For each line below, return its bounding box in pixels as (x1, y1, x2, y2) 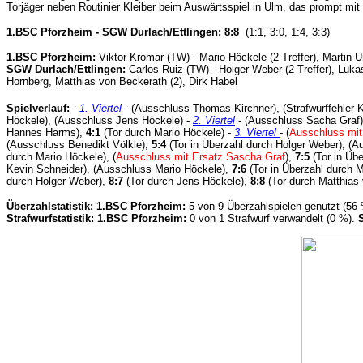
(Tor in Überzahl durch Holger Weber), (166, 138, 348, 151)
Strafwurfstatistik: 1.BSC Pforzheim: (6, 211, 186, 224)
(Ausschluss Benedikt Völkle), (6, 138, 152, 151)
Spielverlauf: (6, 101, 70, 114)
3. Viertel (234, 126, 276, 139)
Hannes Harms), (6, 126, 86, 139)
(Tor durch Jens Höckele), (123, 174, 250, 187)
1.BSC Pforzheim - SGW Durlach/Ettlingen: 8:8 (6, 25, 242, 38)
